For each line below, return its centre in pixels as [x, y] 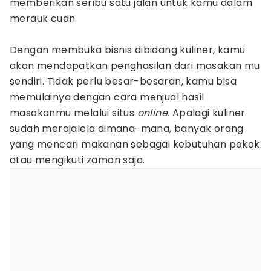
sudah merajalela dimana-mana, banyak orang [127, 129]
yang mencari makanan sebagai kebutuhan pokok [135, 144]
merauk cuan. [44, 18]
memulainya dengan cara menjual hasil [107, 97]
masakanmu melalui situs [72, 113]
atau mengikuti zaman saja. [77, 160]
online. [152, 113]
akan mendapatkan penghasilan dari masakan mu [135, 66]
